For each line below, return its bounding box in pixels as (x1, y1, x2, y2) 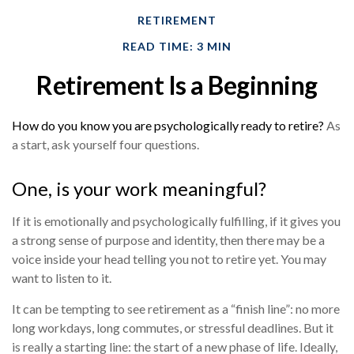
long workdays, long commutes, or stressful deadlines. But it (12, 320, 333, 336)
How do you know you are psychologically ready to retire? (12, 118, 324, 134)
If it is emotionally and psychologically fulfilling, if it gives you (12, 213, 341, 229)
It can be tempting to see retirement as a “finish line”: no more (12, 301, 340, 317)
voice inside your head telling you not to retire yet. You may (12, 251, 326, 267)
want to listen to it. (12, 270, 111, 286)
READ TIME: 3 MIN (122, 40, 232, 54)
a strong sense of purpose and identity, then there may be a (12, 232, 325, 248)
